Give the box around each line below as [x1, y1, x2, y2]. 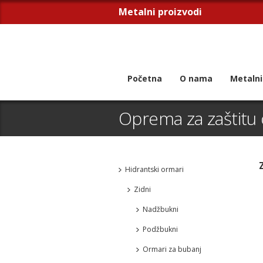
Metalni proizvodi [119, 5, 202, 18]
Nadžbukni [143, 204, 178, 214]
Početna [127, 73, 162, 84]
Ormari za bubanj [143, 244, 201, 254]
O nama [180, 73, 213, 84]
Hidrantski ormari [125, 164, 184, 174]
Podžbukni [143, 224, 178, 234]
